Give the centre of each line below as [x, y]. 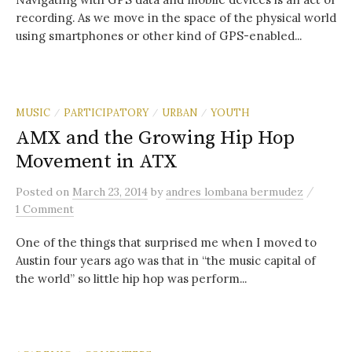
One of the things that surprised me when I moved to [166, 242]
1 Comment [45, 209]
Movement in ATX [97, 161]
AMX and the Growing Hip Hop [156, 138]
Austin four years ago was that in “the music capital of [166, 260]
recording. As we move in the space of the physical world [176, 18]
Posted [36, 192]
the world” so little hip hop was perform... [131, 279]
